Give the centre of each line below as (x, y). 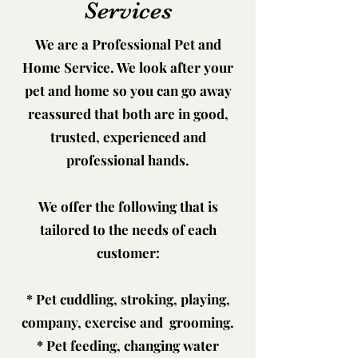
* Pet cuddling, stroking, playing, (128, 299)
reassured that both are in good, (128, 113)
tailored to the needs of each (128, 229)
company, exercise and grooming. (128, 322)
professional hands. (128, 160)
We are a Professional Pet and (128, 44)
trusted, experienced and (128, 137)
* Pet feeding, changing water (128, 345)
